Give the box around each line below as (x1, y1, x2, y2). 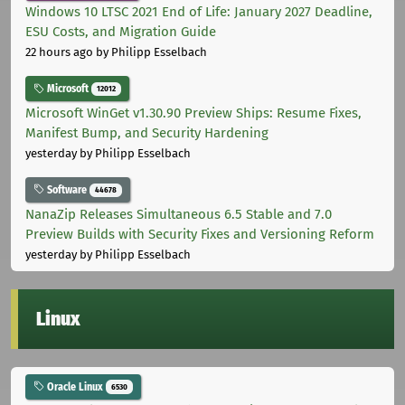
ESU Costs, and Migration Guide (25, 24, 216, 41)
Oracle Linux (44, 380, 106, 393)
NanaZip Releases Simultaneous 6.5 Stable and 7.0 (25, 205, 332, 222)
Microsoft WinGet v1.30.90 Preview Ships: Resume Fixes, (25, 104, 362, 121)
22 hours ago (25, 45, 93, 60)
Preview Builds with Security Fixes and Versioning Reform (25, 225, 374, 242)
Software (44, 183, 89, 196)
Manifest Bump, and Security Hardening (25, 124, 268, 141)
